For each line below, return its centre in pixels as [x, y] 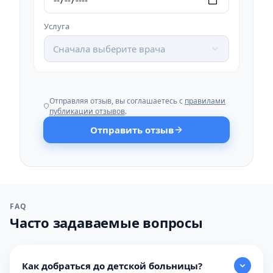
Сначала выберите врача [109, 49]
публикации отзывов [87, 111]
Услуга [57, 26]
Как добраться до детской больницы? [112, 265]
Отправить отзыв [132, 130]
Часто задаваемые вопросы [106, 222]
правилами [205, 101]
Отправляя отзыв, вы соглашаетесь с [117, 101]
